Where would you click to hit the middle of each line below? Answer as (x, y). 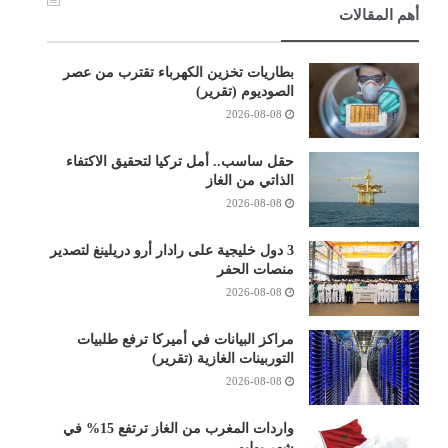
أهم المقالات (378, 14)
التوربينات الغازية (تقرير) (222, 358)
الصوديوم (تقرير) (244, 91)
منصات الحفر (255, 269)
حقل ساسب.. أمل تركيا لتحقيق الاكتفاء (179, 161)
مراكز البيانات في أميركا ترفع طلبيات (185, 339)
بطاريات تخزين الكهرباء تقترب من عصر (178, 72)
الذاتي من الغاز (249, 180)
